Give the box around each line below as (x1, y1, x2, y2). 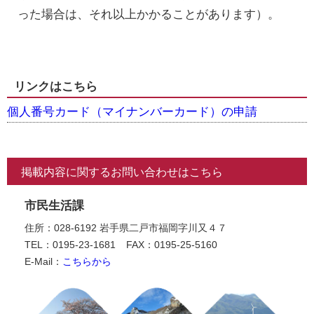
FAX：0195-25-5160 (126, 239, 217, 251)
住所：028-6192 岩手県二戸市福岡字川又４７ (25, 222, 227, 234)
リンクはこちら (14, 79, 97, 94)
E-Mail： (25, 256, 62, 268)
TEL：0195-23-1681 (25, 239, 116, 251)
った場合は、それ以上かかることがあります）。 (18, 7, 280, 22)
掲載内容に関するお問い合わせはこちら (21, 166, 223, 179)
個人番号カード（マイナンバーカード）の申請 (7, 104, 257, 119)
